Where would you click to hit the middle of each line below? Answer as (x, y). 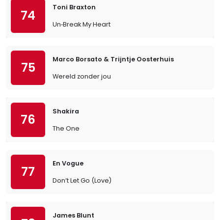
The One (66, 128)
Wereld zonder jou (82, 76)
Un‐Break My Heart (82, 24)
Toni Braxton (74, 7)
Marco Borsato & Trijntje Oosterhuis (113, 59)
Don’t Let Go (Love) (82, 180)
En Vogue (68, 163)
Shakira (66, 111)
